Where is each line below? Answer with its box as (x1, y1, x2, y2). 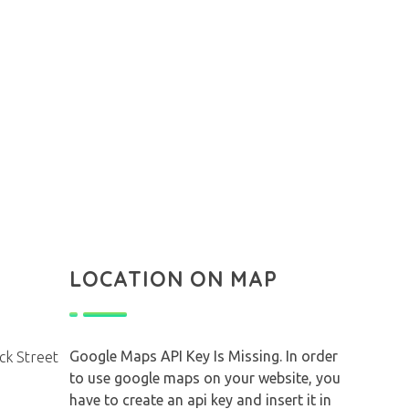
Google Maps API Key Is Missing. (69, 347, 286, 364)
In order (286, 347, 338, 364)
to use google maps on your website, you (69, 369, 341, 386)
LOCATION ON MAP (69, 265, 278, 292)
